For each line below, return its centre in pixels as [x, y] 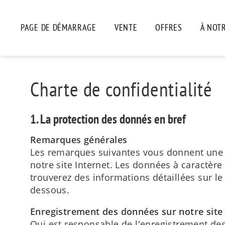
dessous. [50, 190]
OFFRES [169, 27]
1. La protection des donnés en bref [108, 119]
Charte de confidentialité [121, 89]
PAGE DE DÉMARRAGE [59, 27]
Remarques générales [79, 139]
